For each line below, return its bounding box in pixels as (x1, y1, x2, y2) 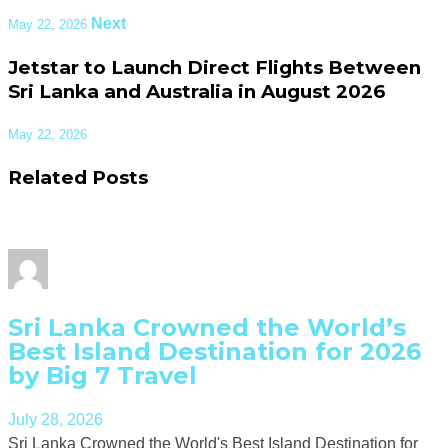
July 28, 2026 (8, 410, 103, 428)
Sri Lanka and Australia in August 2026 (8, 79, 385, 103)
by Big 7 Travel (8, 360, 197, 390)
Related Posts (8, 166, 148, 190)
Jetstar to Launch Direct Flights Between (8, 55, 421, 79)
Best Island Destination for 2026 (8, 336, 421, 366)
